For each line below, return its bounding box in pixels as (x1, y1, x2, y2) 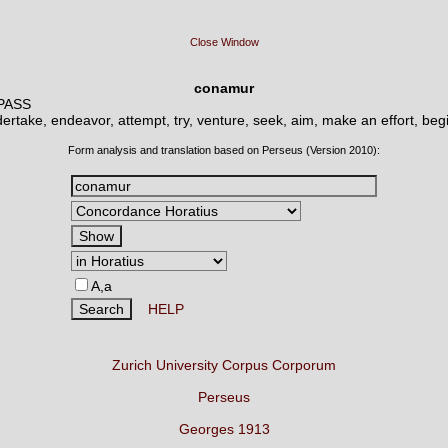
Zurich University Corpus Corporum (112, 357, 336, 373)
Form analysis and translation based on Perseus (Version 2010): (68, 144, 380, 156)
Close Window (189, 36, 259, 48)
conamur (194, 80, 254, 96)
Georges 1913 (178, 421, 270, 437)
